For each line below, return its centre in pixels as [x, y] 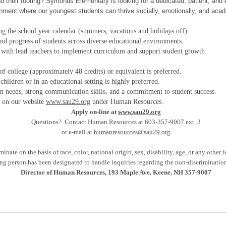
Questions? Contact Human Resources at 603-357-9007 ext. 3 [116, 122]
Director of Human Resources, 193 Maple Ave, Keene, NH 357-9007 [116, 172]
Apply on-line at [95, 112]
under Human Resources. [127, 102]
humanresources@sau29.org [132, 132]
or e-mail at [78, 132]
